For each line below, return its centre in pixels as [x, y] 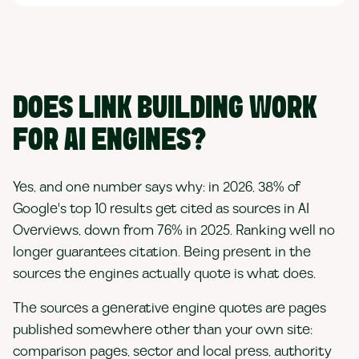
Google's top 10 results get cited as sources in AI [161, 209]
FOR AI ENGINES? [110, 141]
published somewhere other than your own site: [163, 330]
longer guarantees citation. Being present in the [162, 252]
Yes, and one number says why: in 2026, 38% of [157, 187]
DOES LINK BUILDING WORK [165, 109]
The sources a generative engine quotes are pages [169, 308]
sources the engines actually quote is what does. [164, 274]
